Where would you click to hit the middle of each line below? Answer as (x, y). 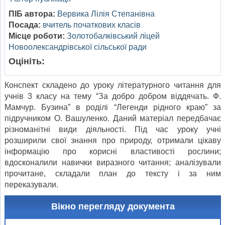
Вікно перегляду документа (113, 207)
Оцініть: (27, 62)
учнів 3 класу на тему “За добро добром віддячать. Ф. (113, 96)
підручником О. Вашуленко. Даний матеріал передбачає (113, 119)
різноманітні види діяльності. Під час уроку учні (113, 130)
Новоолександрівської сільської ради (78, 47)
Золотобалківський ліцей (113, 36)
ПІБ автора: (32, 14)
